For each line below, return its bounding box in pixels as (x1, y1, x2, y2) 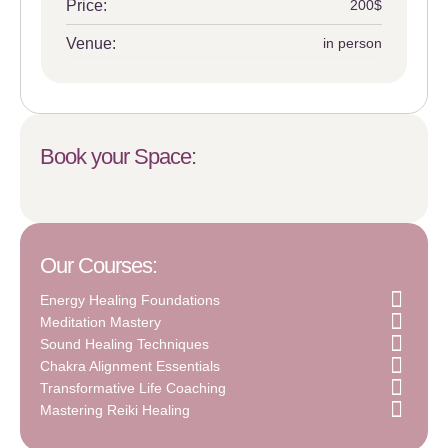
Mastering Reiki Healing (40, 401, 190, 418)
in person (323, 35, 382, 51)
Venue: (66, 35, 116, 52)
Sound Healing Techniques (40, 335, 209, 352)
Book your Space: (40, 144, 196, 169)
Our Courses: (40, 253, 157, 278)
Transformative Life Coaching (40, 379, 226, 396)
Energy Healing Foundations (40, 291, 220, 308)
